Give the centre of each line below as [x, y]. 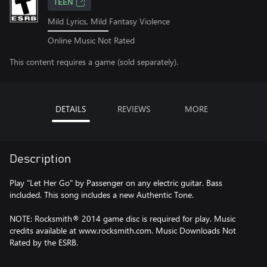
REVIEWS [133, 108]
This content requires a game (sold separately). [94, 61]
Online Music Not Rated [91, 40]
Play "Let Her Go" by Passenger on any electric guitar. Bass [116, 182]
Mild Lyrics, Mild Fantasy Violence [109, 21]
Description [40, 159]
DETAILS [71, 108]
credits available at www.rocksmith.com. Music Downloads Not [123, 230]
